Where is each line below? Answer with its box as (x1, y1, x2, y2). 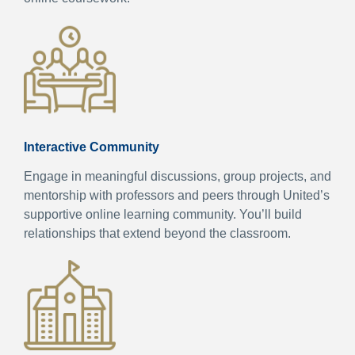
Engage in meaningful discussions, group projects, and (24, 169, 331, 183)
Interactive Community (24, 139, 159, 154)
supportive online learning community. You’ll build (24, 207, 302, 221)
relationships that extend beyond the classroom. (24, 226, 291, 240)
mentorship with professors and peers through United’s (24, 188, 330, 202)
